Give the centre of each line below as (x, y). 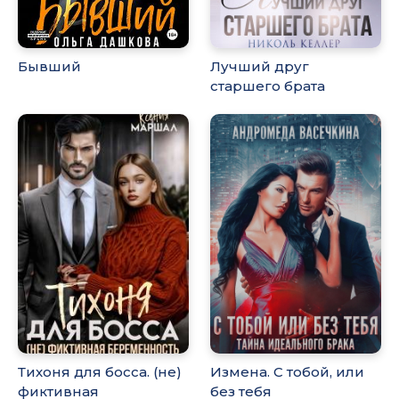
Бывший (49, 67)
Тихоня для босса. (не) (100, 371)
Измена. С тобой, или (288, 371)
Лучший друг (260, 67)
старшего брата (268, 86)
